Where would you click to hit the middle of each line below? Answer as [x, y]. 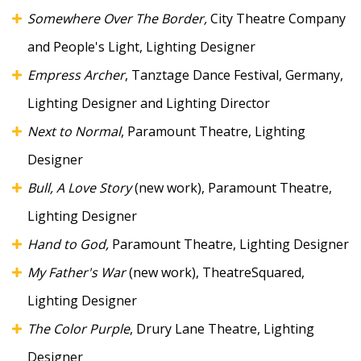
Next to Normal [74, 131]
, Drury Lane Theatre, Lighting [222, 328]
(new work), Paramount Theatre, [232, 187]
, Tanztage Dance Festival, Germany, [234, 75]
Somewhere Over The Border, [119, 18]
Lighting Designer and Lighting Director [149, 103]
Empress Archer [76, 75]
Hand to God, [68, 244]
